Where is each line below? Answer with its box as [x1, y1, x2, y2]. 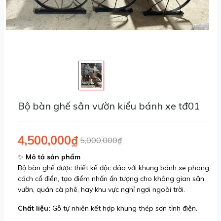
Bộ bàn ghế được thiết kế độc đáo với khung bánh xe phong [18, 163, 209, 172]
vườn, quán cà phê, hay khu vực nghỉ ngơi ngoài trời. [18, 185, 185, 194]
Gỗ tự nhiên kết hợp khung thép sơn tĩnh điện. [50, 204, 197, 213]
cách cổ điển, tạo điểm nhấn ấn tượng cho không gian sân [18, 174, 204, 183]
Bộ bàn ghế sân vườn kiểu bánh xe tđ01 [18, 100, 200, 112]
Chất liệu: [18, 204, 50, 213]
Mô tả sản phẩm [26, 152, 80, 161]
